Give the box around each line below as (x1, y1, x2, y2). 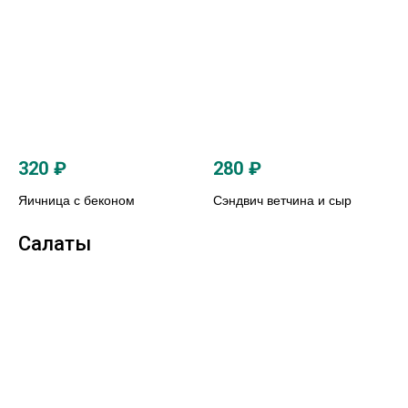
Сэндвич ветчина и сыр (213, 193, 352, 209)
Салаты (18, 232, 91, 256)
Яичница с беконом (18, 193, 135, 209)
